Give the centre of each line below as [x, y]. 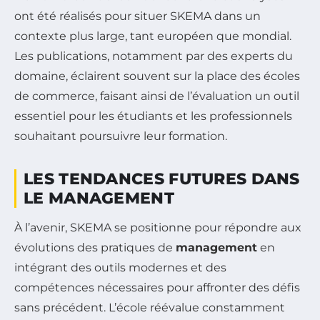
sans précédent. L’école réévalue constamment [150, 307]
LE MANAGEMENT [99, 198]
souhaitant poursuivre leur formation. [121, 136]
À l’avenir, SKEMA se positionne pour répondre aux [158, 227]
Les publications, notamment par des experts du [154, 56]
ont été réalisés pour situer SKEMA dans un [137, 16]
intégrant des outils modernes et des [120, 267]
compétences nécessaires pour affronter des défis [157, 287]
